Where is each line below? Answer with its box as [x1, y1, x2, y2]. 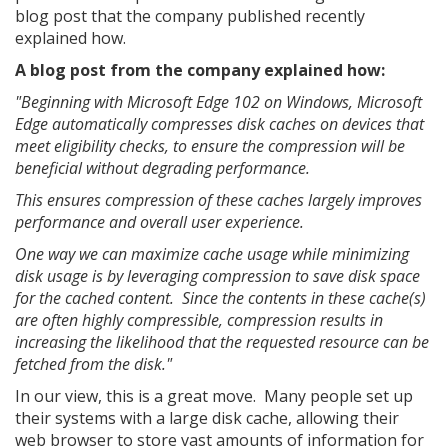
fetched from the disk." [15, 353, 172, 375]
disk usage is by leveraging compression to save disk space [15, 265, 420, 287]
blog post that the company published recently [15, 5, 365, 27]
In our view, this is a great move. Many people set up [15, 385, 413, 407]
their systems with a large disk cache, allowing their [15, 407, 399, 429]
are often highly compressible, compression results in [15, 309, 383, 331]
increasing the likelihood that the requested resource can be [15, 331, 429, 353]
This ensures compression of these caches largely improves [15, 189, 422, 211]
